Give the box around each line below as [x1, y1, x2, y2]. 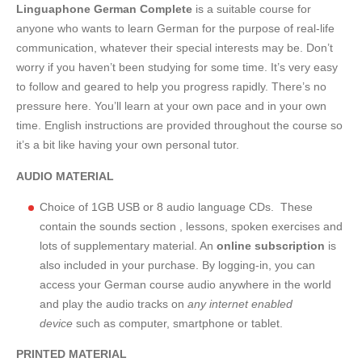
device [39, 316, 73, 330]
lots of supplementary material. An [39, 238, 217, 252]
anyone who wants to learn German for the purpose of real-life [16, 22, 335, 36]
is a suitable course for [192, 2, 311, 16]
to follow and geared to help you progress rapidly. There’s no [16, 80, 326, 94]
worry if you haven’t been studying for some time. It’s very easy [16, 61, 338, 74]
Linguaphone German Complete [16, 2, 192, 16]
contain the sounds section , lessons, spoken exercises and [39, 219, 343, 233]
